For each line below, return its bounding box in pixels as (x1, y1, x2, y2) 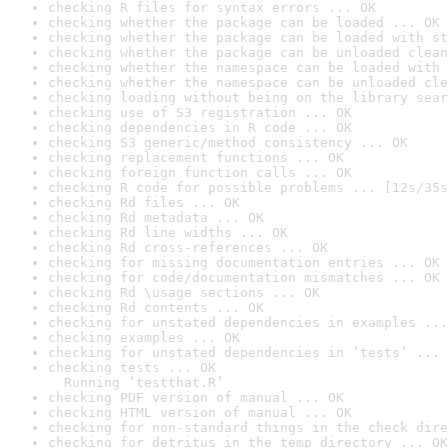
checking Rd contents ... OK (48, 300, 264, 315)
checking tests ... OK (48, 360, 216, 375)
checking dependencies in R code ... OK (48, 120, 352, 135)
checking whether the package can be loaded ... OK (48, 15, 440, 30)
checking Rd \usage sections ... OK (48, 285, 320, 300)
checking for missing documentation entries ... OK (48, 255, 440, 270)
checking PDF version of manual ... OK (48, 390, 344, 405)
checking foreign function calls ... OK (48, 165, 352, 180)
